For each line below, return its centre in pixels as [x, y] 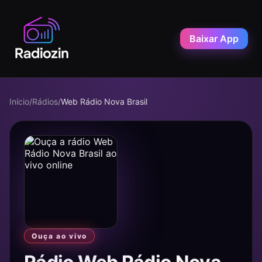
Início [19, 101]
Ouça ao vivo [60, 236]
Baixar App [214, 39]
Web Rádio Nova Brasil [104, 101]
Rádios [45, 101]
